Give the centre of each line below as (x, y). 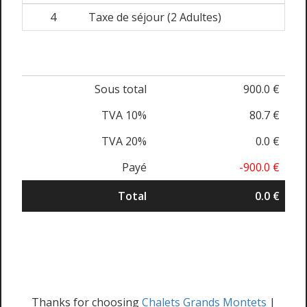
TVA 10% (124, 115)
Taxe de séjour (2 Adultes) (155, 17)
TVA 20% (124, 141)
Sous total (121, 89)
